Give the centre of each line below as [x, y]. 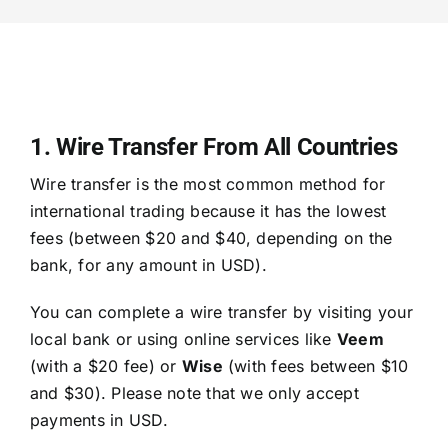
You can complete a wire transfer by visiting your [221, 312]
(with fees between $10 [315, 366]
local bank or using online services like [183, 339]
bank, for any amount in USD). [148, 265]
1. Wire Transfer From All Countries [213, 147]
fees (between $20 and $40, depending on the [211, 238]
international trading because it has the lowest [208, 211]
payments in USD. [98, 420]
